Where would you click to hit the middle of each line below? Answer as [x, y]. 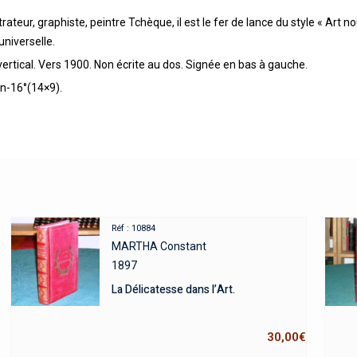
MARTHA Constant [159, 247]
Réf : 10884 [133, 229]
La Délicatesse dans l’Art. [173, 290]
